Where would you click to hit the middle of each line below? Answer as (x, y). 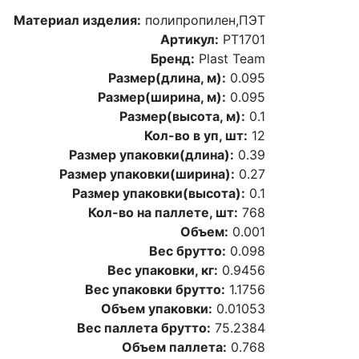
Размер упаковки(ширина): (147, 173)
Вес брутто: (188, 250)
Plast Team (230, 58)
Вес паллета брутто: (144, 327)
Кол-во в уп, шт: (196, 135)
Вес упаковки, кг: (163, 270)
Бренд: (173, 58)
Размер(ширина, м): (162, 97)
